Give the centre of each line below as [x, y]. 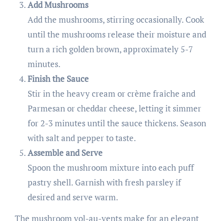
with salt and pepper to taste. [82, 138]
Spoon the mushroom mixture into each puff [110, 168]
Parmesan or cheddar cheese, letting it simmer [114, 109]
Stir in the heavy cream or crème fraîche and [111, 94]
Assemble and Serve [65, 153]
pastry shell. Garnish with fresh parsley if [104, 183]
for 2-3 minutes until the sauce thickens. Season [117, 123]
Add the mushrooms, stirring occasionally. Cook [116, 20]
